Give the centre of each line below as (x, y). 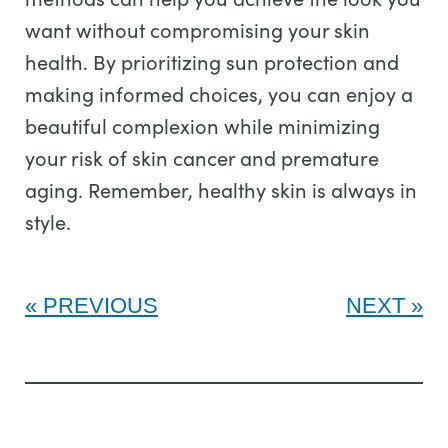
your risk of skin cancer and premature (202, 157)
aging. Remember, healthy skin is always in (221, 189)
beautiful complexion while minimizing (202, 125)
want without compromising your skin (197, 29)
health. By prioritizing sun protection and (212, 61)
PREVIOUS (100, 305)
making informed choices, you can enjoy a (219, 93)
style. (50, 221)
